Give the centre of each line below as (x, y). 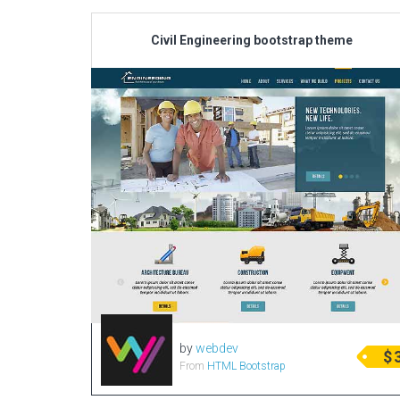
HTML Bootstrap (246, 366)
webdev (217, 348)
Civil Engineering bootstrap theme (252, 40)
